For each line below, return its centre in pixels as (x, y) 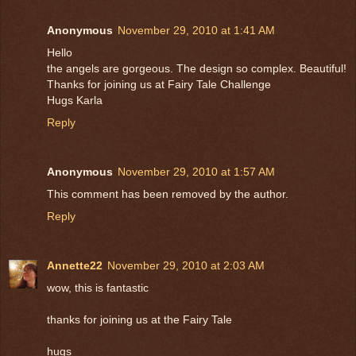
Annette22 (75, 266)
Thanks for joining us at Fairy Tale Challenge (159, 85)
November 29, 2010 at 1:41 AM (196, 31)
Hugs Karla (75, 101)
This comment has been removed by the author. (168, 194)
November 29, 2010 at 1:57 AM (196, 172)
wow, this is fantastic (98, 288)
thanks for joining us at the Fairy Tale (139, 320)
